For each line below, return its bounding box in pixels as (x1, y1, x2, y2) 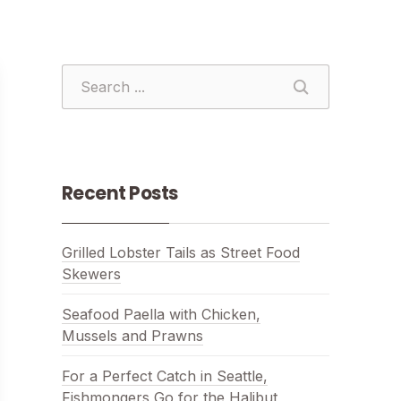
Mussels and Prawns (61, 327, 203, 345)
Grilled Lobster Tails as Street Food (61, 243, 300, 261)
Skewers (61, 265, 121, 283)
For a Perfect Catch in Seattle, (61, 367, 268, 385)
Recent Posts (61, 181, 178, 206)
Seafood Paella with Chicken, (61, 305, 260, 323)
